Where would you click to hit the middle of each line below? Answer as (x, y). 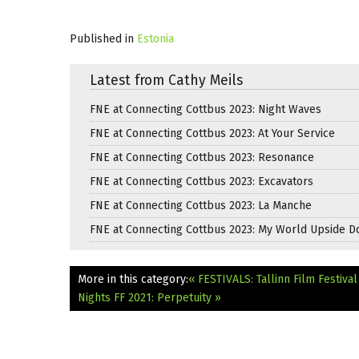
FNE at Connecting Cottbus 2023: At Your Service (212, 133)
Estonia (155, 38)
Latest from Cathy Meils (166, 80)
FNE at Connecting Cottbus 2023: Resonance (202, 157)
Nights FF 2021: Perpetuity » (149, 297)
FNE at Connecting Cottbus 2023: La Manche (201, 205)
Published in (102, 38)
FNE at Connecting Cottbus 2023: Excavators (202, 181)
